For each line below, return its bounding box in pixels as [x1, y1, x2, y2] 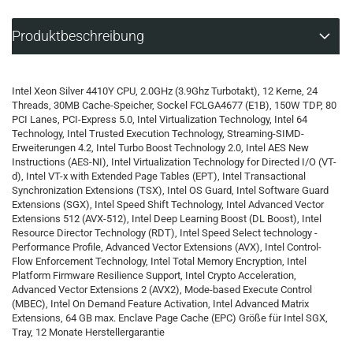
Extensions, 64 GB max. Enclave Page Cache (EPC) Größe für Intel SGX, [12, 312, 328, 324]
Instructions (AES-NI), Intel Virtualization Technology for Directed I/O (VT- [12, 156, 336, 168]
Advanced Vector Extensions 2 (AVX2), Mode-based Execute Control [12, 284, 312, 295]
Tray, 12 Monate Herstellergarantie [12, 326, 165, 338]
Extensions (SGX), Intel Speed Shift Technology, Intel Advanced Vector [12, 199, 324, 210]
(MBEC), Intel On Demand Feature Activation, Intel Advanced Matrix [12, 298, 309, 310]
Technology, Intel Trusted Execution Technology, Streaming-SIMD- [12, 128, 304, 139]
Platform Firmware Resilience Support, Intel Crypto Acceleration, [12, 269, 296, 281]
